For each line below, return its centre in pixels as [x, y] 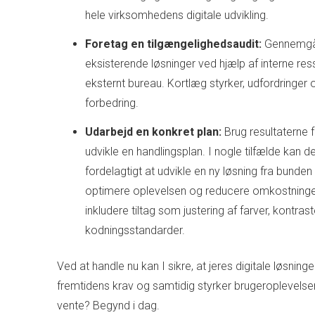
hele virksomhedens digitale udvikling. [176, 15]
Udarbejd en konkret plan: [153, 131]
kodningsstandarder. [135, 230]
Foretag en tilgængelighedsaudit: [173, 44]
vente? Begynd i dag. [108, 305]
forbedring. [111, 103]
